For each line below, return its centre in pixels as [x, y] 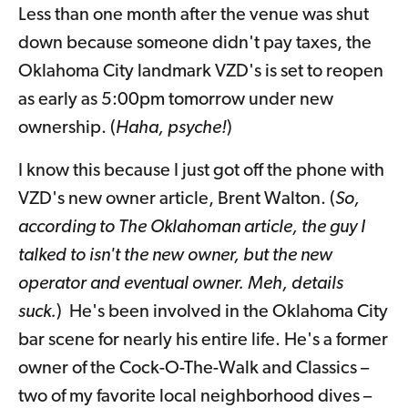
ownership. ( [67, 129]
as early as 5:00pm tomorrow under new [176, 101]
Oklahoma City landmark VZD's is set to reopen [201, 72]
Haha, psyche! [171, 129]
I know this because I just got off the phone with [201, 172]
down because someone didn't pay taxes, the [195, 44]
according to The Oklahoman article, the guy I [192, 228]
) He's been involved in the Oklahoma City [222, 313]
